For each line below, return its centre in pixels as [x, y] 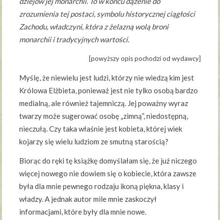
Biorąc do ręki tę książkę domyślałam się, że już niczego [108, 161]
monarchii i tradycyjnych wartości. [74, 40]
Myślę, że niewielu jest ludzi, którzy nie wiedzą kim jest [107, 78]
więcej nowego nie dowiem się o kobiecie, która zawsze [108, 174]
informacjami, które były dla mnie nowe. [83, 212]
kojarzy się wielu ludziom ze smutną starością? [94, 142]
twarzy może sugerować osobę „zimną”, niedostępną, [104, 116]
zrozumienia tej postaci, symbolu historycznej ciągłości [107, 14]
